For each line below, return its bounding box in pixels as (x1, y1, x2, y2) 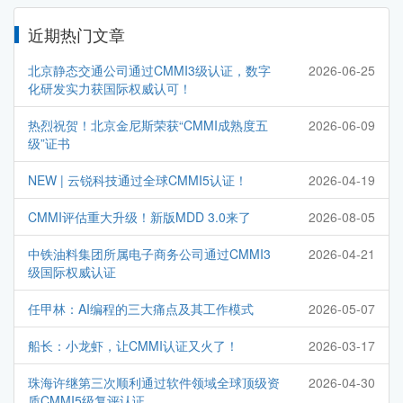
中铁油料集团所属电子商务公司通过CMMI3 (28, 245, 271, 264)
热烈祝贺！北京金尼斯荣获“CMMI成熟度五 (28, 116, 268, 135)
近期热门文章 (28, 22, 125, 47)
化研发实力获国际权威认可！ (28, 79, 192, 98)
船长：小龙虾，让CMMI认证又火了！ (28, 336, 238, 355)
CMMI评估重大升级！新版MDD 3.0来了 (28, 208, 251, 227)
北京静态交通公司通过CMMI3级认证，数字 (28, 61, 271, 80)
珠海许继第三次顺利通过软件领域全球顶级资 (28, 373, 280, 392)
